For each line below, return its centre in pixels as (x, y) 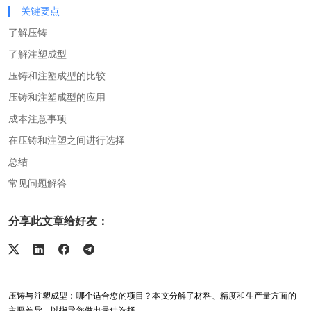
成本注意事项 (37, 118)
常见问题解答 (37, 183)
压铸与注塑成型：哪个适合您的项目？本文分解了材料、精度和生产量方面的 (152, 295)
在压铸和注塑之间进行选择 (67, 140)
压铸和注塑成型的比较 (57, 75)
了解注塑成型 (37, 54)
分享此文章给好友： (58, 221)
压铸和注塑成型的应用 (57, 97)
